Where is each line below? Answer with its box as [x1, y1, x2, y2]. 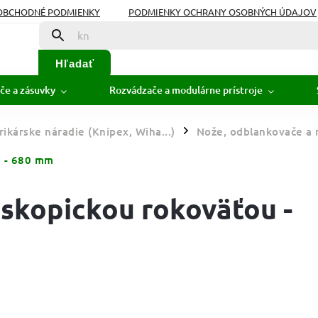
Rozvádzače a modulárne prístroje [109, 83, 263, 97]
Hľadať [55, 57, 94, 70]
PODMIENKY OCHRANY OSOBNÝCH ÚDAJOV [128, 5, 317, 18]
